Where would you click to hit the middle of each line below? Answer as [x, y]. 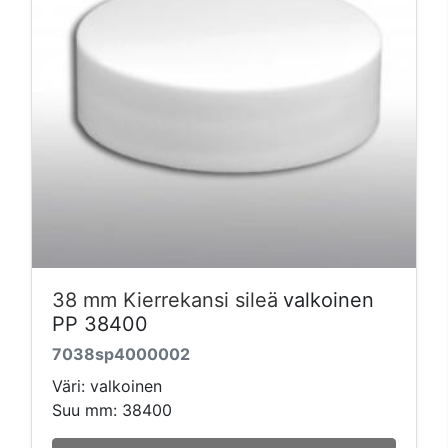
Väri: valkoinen [107, 385]
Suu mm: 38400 [112, 409]
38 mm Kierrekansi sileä [165, 299]
